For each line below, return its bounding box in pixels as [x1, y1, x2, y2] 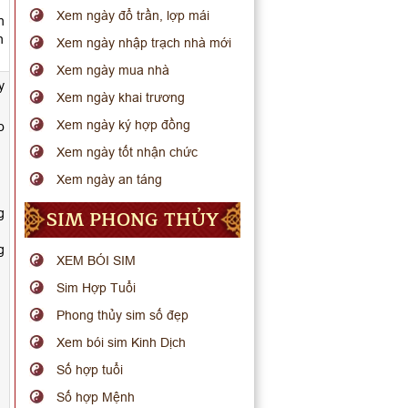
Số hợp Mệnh [56, 390, 136, 404]
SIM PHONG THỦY [46, 205, 219, 235]
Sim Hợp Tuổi [56, 280, 137, 295]
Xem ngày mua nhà [56, 63, 170, 77]
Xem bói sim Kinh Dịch [56, 335, 187, 350]
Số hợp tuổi [56, 362, 124, 377]
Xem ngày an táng [56, 172, 163, 187]
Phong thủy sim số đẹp [56, 308, 189, 322]
